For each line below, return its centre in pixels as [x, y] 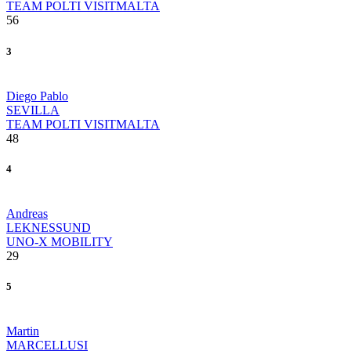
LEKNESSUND [49, 228]
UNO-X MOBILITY [60, 242]
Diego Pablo [37, 96]
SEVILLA [33, 110]
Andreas [27, 214]
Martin [23, 331]
